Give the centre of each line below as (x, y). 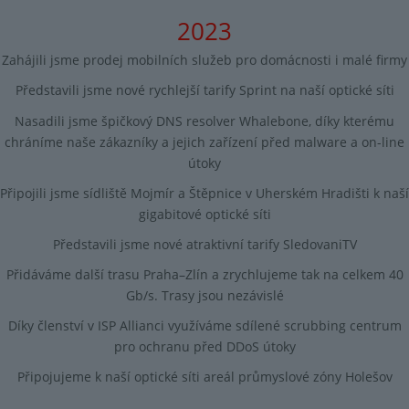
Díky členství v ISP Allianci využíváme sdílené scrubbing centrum (204, 325)
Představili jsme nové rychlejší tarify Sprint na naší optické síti (204, 90)
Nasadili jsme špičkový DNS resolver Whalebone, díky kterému (204, 121)
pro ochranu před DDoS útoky (204, 346)
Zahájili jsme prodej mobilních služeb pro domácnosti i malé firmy (204, 60)
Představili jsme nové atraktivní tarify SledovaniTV (204, 244)
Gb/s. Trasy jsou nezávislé (204, 295)
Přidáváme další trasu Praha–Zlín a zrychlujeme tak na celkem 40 (204, 274)
